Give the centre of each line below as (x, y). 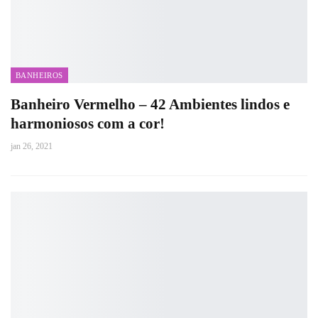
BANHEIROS (39, 75)
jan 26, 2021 (32, 146)
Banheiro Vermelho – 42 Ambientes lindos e (150, 104)
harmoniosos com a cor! (88, 124)
